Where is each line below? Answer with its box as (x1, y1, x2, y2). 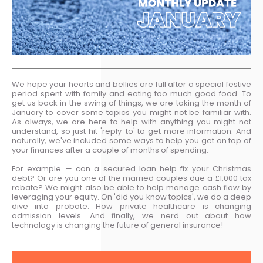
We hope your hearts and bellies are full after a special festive (12, 79, 251, 90)
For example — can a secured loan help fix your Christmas (12, 163, 251, 174)
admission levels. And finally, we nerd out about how (12, 210, 251, 221)
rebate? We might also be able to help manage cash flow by (12, 182, 251, 193)
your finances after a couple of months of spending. (12, 144, 208, 156)
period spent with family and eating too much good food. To (12, 88, 251, 99)
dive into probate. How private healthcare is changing (12, 201, 251, 212)
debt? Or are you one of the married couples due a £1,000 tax (12, 173, 251, 184)
